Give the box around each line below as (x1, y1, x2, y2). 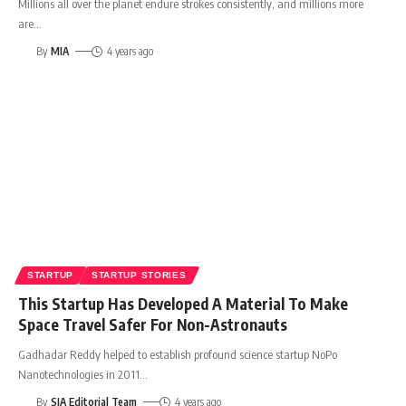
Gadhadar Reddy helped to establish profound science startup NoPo (18, 346, 337, 362)
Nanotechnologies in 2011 (18, 366, 140, 382)
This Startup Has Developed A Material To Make (18, 293, 348, 314)
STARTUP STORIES (91, 269, 187, 280)
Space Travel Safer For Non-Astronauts (18, 314, 287, 334)
